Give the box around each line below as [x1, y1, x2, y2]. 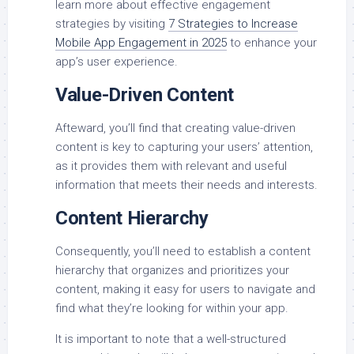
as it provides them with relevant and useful [55, 158, 287, 173]
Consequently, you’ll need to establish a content [55, 243, 311, 258]
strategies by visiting [55, 16, 168, 31]
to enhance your [227, 35, 317, 50]
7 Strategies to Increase [168, 16, 298, 31]
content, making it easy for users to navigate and [55, 281, 315, 296]
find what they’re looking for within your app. [55, 300, 288, 315]
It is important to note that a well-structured [55, 331, 286, 346]
